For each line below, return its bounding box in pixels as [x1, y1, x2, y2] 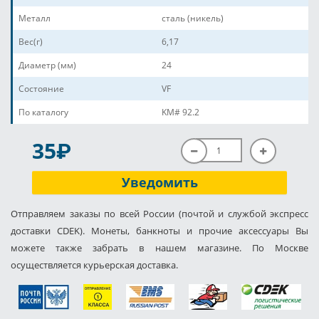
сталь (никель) [162, 12, 224, 24]
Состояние [19, 83, 64, 95]
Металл [19, 12, 51, 24]
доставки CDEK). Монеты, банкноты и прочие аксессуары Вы [11, 224, 308, 237]
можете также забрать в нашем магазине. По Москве [11, 241, 308, 254]
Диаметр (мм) [19, 59, 76, 71]
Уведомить [121, 174, 198, 191]
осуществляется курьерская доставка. [11, 258, 178, 271]
